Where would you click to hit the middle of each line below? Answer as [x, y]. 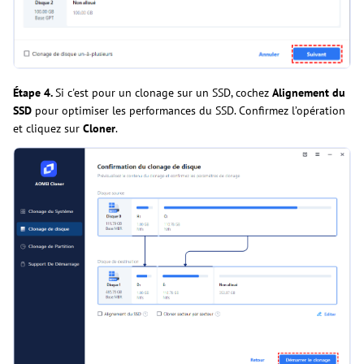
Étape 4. [34, 93]
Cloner [99, 129]
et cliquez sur [48, 129]
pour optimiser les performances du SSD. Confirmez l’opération [188, 111]
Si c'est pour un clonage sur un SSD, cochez [164, 93]
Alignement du [309, 93]
